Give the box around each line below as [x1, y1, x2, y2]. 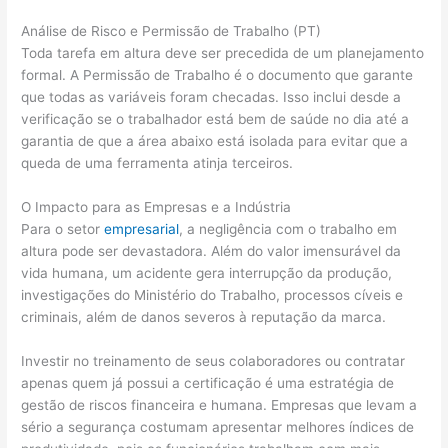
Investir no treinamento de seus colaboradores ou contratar [21, 352, 406, 369]
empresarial [104, 220, 180, 237]
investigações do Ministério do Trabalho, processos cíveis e [21, 286, 404, 303]
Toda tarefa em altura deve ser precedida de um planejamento [21, 45, 425, 62]
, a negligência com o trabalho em [179, 220, 398, 237]
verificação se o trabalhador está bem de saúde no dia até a [21, 111, 410, 128]
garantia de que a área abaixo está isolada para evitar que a [21, 133, 409, 150]
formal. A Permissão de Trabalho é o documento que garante [21, 67, 414, 84]
